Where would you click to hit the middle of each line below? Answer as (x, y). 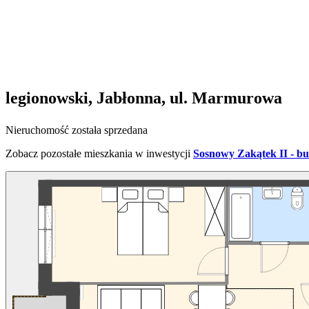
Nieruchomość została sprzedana (77, 130)
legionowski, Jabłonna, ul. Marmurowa (144, 98)
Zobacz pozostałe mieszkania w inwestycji (98, 154)
